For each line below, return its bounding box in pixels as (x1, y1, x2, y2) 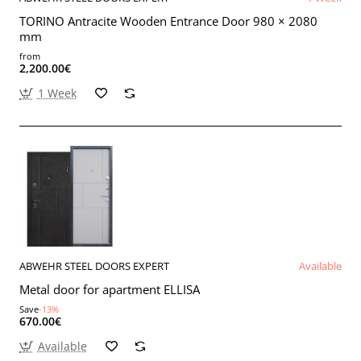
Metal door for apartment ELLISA (19, 280, 200, 297)
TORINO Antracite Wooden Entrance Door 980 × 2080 (19, 12, 317, 29)
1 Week (37, 85, 77, 101)
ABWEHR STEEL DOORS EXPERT (19, 258, 169, 273)
